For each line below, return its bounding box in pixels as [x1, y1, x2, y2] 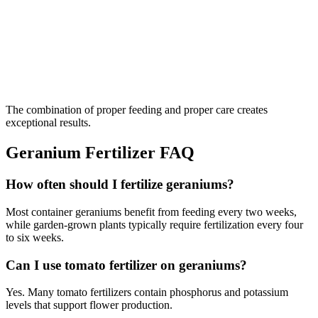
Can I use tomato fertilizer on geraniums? [6, 257, 247, 273]
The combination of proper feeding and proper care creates [6, 104, 268, 116]
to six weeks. [6, 231, 64, 243]
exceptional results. [6, 116, 91, 129]
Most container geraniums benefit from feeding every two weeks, [6, 205, 297, 218]
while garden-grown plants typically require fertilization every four [6, 218, 303, 231]
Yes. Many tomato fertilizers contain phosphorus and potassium [6, 286, 288, 299]
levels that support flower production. [6, 299, 172, 312]
